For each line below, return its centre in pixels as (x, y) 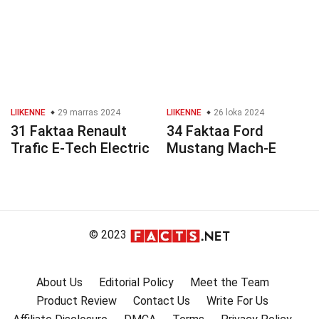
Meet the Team (229, 282)
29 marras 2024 (88, 113)
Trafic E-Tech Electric (80, 148)
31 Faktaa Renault (69, 131)
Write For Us (237, 300)
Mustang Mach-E (221, 148)
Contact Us (162, 300)
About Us (59, 282)
